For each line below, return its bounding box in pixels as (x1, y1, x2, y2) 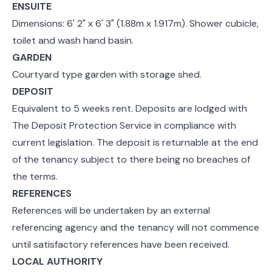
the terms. (12, 169, 58, 183)
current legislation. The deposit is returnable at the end (12, 135, 258, 149)
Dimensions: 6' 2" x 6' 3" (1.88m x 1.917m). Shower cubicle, (12, 16, 259, 30)
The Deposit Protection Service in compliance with (12, 118, 236, 132)
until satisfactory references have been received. (12, 237, 229, 251)
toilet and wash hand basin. (12, 33, 134, 47)
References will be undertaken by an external (12, 203, 210, 217)
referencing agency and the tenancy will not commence (12, 220, 259, 234)
